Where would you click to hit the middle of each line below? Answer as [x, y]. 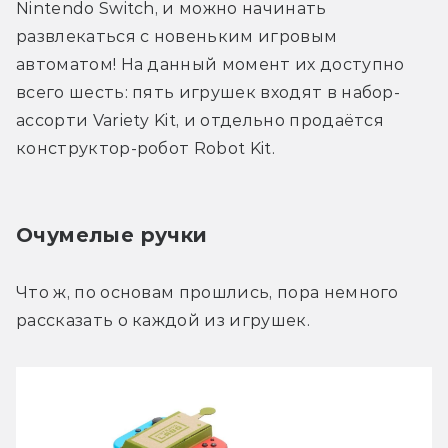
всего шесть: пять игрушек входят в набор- [208, 92]
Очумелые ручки [112, 234]
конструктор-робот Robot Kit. [145, 148]
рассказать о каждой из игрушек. [163, 320]
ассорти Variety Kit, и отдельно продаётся [200, 120]
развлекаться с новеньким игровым [177, 36]
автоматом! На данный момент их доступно [210, 64]
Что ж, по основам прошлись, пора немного [207, 292]
